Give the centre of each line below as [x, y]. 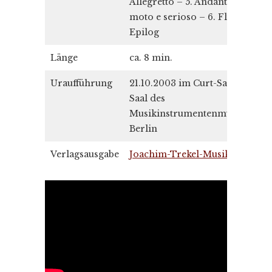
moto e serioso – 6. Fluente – [195, 17]
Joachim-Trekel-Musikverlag [194, 154]
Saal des [147, 98]
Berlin [143, 129]
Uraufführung [81, 83]
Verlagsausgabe [85, 154]
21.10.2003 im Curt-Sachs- [188, 83]
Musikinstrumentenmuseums [195, 114]
